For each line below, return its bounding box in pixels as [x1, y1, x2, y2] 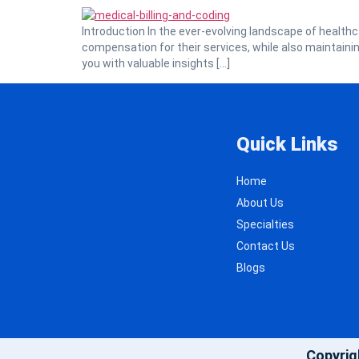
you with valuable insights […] [82, 57, 230, 71]
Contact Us [236, 239, 295, 252]
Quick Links [236, 132, 338, 155]
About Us [236, 196, 284, 209]
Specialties [236, 217, 294, 231]
